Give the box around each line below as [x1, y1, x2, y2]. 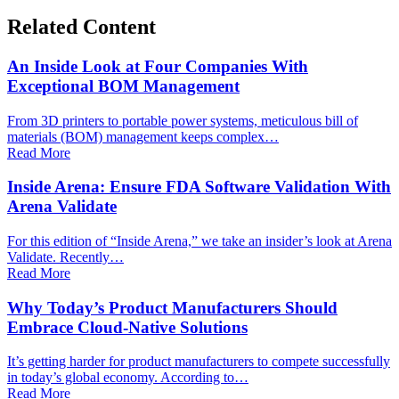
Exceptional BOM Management [7, 76, 240, 95]
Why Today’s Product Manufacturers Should [7, 297, 338, 317]
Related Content [7, 14, 156, 38]
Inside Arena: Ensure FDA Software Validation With [7, 177, 391, 197]
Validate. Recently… [7, 248, 124, 265]
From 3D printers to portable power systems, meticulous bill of [7, 112, 358, 128]
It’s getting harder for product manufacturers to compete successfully [7, 354, 390, 370]
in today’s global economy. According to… [7, 370, 248, 386]
